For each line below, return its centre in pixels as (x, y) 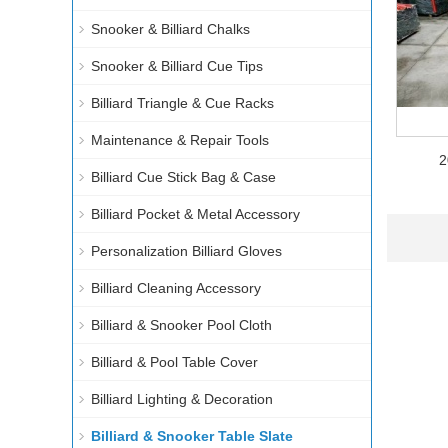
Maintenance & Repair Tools (180, 140)
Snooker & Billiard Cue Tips (177, 66)
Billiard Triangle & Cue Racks (182, 103)
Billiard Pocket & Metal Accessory (195, 214)
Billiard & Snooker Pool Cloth (181, 325)
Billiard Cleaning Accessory (176, 288)
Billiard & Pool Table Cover (174, 362)
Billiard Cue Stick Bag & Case (183, 177)
